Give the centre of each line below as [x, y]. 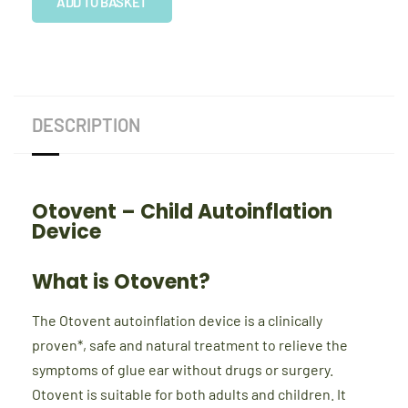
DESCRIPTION [86, 125]
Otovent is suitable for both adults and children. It [189, 393]
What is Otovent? [121, 282]
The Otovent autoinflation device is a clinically [177, 320]
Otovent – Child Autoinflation [182, 212]
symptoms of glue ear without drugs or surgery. [183, 369]
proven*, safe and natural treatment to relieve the [190, 344]
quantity [126, 37]
